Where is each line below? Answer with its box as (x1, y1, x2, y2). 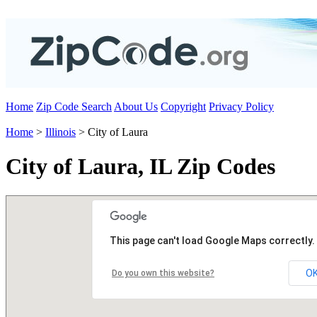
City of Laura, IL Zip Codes (6, 154, 275, 180)
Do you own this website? (112, 267, 214, 278)
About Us (114, 100, 158, 113)
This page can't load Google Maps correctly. (110, 234, 315, 246)
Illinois (45, 126, 76, 138)
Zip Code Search (36, 100, 112, 113)
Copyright (161, 100, 206, 113)
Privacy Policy (209, 100, 274, 113)
